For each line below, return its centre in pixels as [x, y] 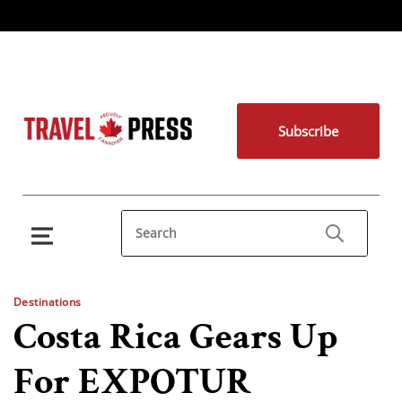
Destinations [48, 302]
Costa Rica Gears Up [175, 337]
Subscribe [308, 131]
